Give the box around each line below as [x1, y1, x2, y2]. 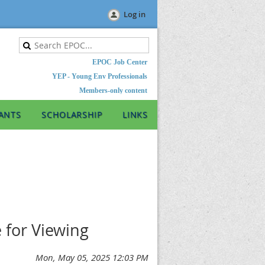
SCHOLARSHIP [41, 109, 102, 120]
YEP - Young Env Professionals [52, 72, 147, 80]
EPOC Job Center [92, 58, 147, 66]
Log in [124, 9, 146, 20]
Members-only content [79, 86, 147, 95]
